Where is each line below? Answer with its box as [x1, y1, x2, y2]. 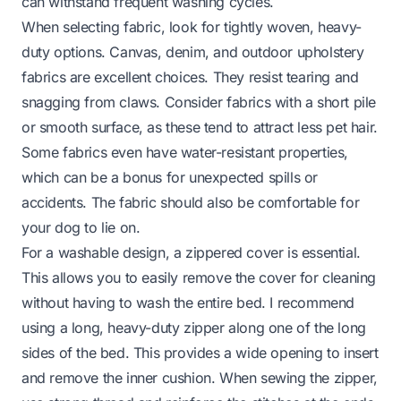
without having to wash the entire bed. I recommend [21, 293, 355, 311]
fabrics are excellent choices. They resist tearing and [21, 67, 359, 86]
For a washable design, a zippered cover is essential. [21, 243, 361, 261]
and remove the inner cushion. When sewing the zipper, [21, 368, 378, 387]
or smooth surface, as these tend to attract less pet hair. [21, 117, 378, 136]
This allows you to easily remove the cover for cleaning [21, 268, 377, 286]
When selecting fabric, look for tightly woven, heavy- [21, 17, 362, 36]
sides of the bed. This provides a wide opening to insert [21, 343, 379, 362]
